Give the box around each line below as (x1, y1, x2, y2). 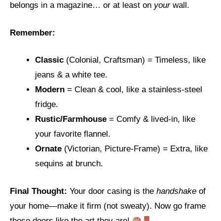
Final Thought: (10, 186, 67, 196)
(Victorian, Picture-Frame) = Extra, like (62, 144, 208, 154)
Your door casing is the (67, 186, 156, 196)
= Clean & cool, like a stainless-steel (65, 85, 202, 95)
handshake (156, 186, 196, 196)
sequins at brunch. (35, 159, 103, 169)
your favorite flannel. (35, 129, 110, 139)
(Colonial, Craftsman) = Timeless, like (64, 55, 206, 65)
